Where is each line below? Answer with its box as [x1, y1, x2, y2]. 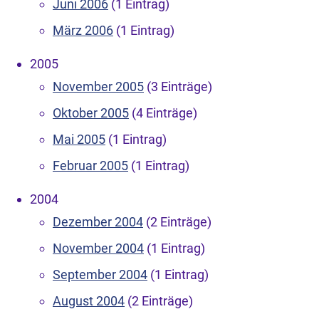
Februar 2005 [53, 157, 128, 173]
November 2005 [53, 78, 144, 94]
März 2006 [53, 22, 113, 38]
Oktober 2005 [53, 105, 129, 120]
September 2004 [53, 266, 147, 282]
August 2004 [53, 293, 125, 308]
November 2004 [53, 240, 144, 256]
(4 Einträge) [129, 105, 197, 120]
